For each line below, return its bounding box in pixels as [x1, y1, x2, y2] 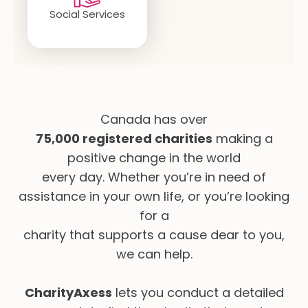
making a [212, 130, 273, 147]
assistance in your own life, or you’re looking [19, 188, 289, 205]
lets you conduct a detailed [111, 284, 284, 301]
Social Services [49, 6, 125, 21]
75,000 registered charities [35, 130, 212, 147]
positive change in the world [67, 149, 241, 166]
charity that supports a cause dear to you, [23, 226, 285, 243]
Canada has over [100, 111, 208, 128]
